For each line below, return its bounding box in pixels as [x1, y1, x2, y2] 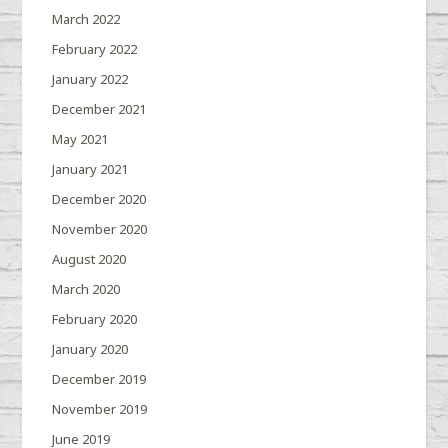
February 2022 [52, 40, 138, 59]
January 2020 [52, 340, 129, 359]
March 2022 [52, 10, 121, 29]
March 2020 [52, 280, 121, 299]
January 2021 [52, 160, 129, 179]
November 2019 [52, 400, 148, 419]
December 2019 [52, 370, 147, 389]
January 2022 [52, 70, 129, 89]
